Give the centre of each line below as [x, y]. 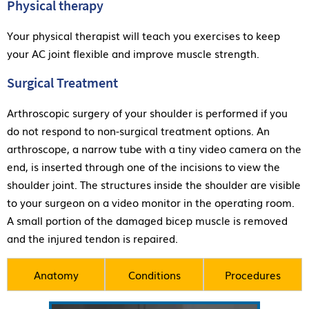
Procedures [253, 274]
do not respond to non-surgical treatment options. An [138, 130]
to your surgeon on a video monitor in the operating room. [151, 202]
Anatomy [56, 274]
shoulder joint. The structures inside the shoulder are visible [154, 184]
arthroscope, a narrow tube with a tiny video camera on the [154, 148]
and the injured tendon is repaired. [92, 238]
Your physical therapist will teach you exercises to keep [143, 35]
